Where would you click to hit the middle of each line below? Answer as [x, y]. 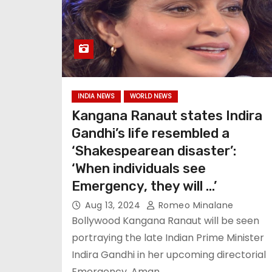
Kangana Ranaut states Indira [167, 116]
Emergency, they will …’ [144, 186]
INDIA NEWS [96, 96]
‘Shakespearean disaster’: [154, 151]
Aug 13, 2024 [114, 205]
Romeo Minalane [195, 205]
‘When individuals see [139, 168]
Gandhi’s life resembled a [151, 133]
